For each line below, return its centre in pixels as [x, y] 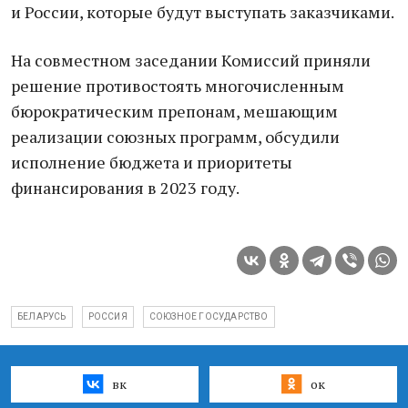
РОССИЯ [107, 316]
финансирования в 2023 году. [125, 188]
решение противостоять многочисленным [178, 86]
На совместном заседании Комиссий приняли [191, 60]
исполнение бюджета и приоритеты [152, 162]
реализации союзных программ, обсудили [175, 137]
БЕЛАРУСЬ [42, 316]
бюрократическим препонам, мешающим [174, 111]
